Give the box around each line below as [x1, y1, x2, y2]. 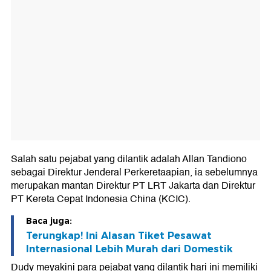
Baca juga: [26, 215, 72, 227]
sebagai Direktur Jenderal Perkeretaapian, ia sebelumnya [11, 165, 258, 181]
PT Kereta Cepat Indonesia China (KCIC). [11, 191, 191, 207]
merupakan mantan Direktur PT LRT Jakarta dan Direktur [11, 178, 255, 194]
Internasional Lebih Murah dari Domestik [26, 243, 233, 255]
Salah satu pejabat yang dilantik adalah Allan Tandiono [11, 151, 247, 168]
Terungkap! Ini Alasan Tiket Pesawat [26, 230, 212, 242]
